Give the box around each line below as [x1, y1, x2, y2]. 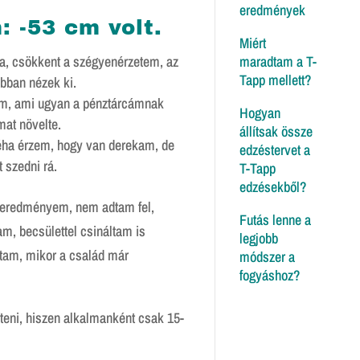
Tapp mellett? [239, 69, 311, 90]
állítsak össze [239, 121, 313, 141]
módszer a [239, 246, 295, 267]
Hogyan [239, 102, 280, 123]
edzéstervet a [239, 139, 310, 160]
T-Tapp [239, 157, 276, 178]
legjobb [239, 227, 278, 248]
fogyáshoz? [239, 264, 300, 285]
